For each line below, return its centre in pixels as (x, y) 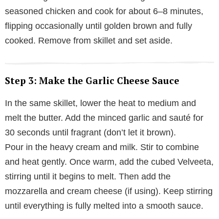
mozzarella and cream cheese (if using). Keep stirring (109, 191)
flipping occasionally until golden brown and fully (99, 26)
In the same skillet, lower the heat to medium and (100, 103)
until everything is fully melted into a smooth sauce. (104, 206)
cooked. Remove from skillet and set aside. (89, 40)
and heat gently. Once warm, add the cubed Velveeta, (109, 162)
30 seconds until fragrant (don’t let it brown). (90, 132)
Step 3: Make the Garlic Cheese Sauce (92, 80)
